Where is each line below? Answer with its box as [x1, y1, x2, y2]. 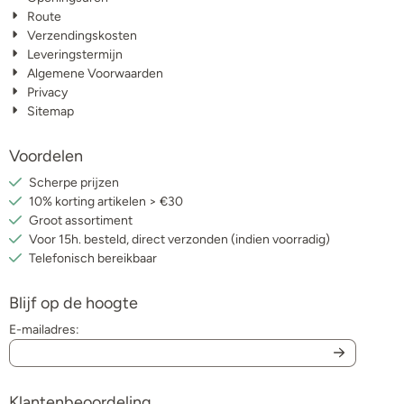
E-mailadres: [9, 321, 79, 337]
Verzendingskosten [27, 27, 138, 43]
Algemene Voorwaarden [27, 65, 164, 81]
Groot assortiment [29, 212, 133, 228]
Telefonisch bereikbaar [29, 250, 157, 266]
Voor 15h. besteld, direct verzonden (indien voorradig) [29, 231, 330, 247]
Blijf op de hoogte [9, 292, 138, 313]
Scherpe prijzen [29, 174, 119, 190]
